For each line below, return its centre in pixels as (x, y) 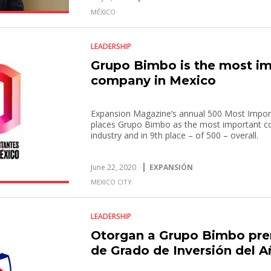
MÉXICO (103, 12)
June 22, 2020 (114, 167)
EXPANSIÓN (171, 167)
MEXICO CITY (112, 182)
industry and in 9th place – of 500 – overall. (175, 135)
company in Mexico (154, 80)
